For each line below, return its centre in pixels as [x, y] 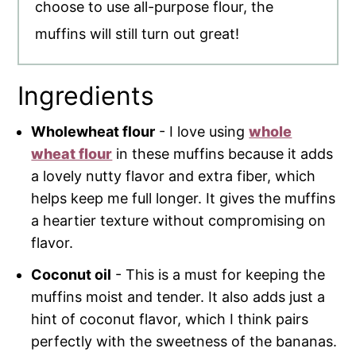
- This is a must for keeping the [219, 275]
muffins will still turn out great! [137, 34]
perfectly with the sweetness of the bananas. [184, 342]
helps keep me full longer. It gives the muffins [184, 199]
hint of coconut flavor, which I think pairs [170, 319]
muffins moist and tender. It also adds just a [178, 297]
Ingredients [86, 96]
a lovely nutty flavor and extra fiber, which [174, 176]
